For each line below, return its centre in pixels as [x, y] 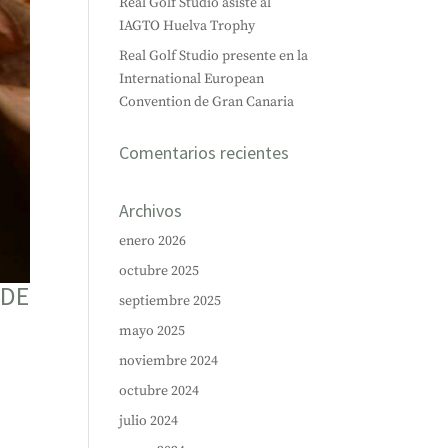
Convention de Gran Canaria [207, 102]
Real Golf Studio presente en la [214, 56]
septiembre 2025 [170, 301]
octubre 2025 [159, 271]
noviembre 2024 [169, 361]
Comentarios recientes [204, 152]
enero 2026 [153, 241]
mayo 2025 [152, 331]
